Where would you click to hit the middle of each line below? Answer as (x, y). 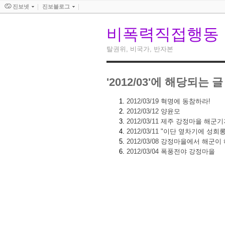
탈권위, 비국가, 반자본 (140, 49)
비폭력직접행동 (163, 34)
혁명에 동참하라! (185, 101)
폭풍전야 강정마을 (187, 151)
